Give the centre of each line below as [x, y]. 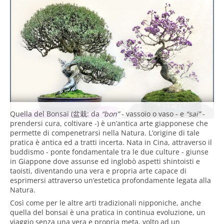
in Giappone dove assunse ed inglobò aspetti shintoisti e [105, 161]
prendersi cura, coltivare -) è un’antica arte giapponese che [109, 123]
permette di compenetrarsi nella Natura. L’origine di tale [105, 132]
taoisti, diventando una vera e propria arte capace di [98, 170]
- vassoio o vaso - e [153, 113]
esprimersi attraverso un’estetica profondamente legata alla [110, 180]
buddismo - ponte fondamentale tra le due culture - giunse [109, 151]
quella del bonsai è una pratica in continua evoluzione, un [108, 212]
